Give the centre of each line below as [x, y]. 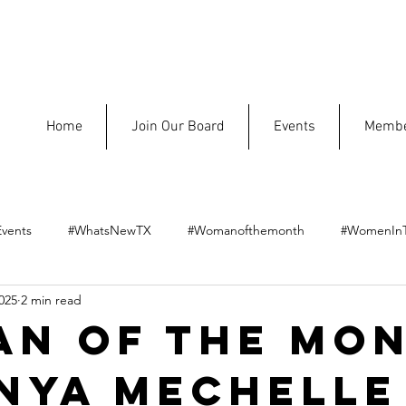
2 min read [51, 300]
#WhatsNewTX [110, 230]
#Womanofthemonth [246, 230]
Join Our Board [178, 127]
